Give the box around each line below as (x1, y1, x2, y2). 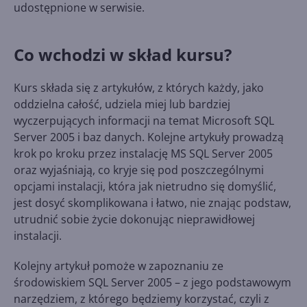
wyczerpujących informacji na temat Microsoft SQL (14, 113, 274, 128)
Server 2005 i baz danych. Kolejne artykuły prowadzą (14, 130, 284, 145)
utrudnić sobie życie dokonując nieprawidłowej (14, 212, 255, 227)
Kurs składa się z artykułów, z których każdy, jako (14, 80, 264, 95)
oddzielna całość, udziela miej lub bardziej (14, 97, 230, 112)
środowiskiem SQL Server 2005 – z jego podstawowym (14, 275, 291, 290)
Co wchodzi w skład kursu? (14, 43, 232, 66)
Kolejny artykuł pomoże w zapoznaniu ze (14, 258, 223, 273)
